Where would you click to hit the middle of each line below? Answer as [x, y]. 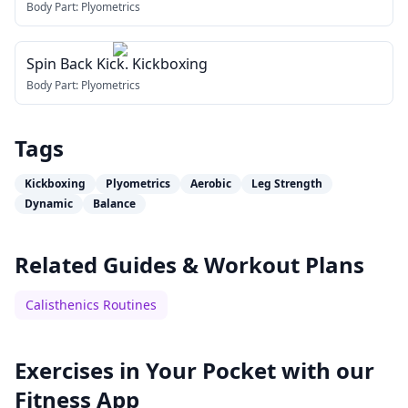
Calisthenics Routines [91, 305]
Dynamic [49, 204]
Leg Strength [287, 184]
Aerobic [211, 184]
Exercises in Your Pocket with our [194, 370]
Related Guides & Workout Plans [189, 265]
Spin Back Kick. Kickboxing [117, 64]
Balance [114, 204]
